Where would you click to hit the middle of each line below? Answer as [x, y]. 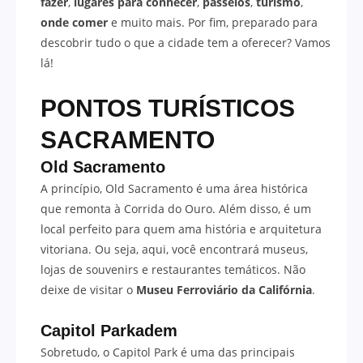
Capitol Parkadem [109, 330]
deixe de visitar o [88, 289]
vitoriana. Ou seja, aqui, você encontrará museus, [174, 249]
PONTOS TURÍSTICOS [168, 108]
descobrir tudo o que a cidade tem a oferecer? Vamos [186, 43]
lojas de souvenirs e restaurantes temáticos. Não [173, 269]
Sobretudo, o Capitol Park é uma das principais [168, 352]
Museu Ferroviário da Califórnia [224, 289]
